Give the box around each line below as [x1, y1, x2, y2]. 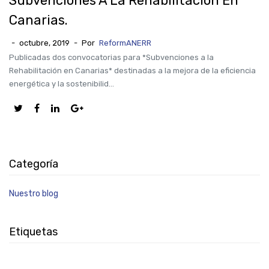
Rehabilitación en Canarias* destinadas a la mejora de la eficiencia [9, 66, 256, 75]
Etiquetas [9, 225, 58, 238]
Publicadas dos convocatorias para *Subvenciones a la [9, 53, 214, 62]
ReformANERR [99, 38, 151, 47]
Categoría [9, 157, 58, 171]
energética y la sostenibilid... [9, 79, 114, 88]
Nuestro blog [9, 189, 58, 199]
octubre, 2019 [19, 38, 70, 47]
